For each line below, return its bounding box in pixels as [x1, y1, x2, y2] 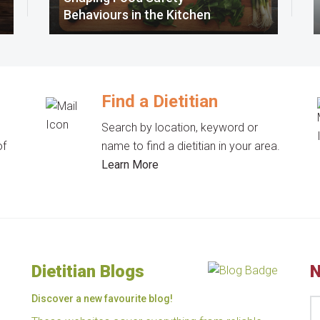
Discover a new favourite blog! [31, 293, 173, 304]
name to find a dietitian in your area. [101, 139, 281, 153]
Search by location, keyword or [101, 121, 259, 134]
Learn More [101, 158, 159, 171]
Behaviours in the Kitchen [64, 7, 211, 22]
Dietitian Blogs [31, 261, 144, 281]
